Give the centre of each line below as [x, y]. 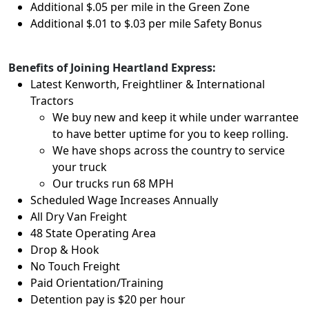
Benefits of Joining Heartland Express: [112, 68]
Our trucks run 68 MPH [113, 183]
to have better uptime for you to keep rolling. [170, 134]
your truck [80, 167]
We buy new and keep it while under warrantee [176, 117]
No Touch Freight [75, 266]
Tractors [52, 101]
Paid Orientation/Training [97, 283]
